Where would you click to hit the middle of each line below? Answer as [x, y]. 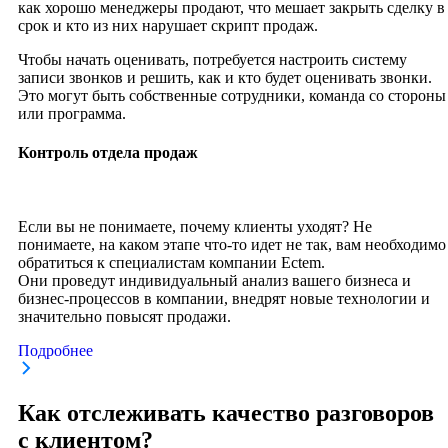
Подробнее [55, 350]
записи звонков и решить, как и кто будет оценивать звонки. [225, 78]
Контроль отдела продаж [108, 153]
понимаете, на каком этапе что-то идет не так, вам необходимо [232, 244]
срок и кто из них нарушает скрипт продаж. [168, 26]
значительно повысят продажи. [124, 316]
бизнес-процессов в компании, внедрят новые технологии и [224, 298]
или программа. [72, 114]
